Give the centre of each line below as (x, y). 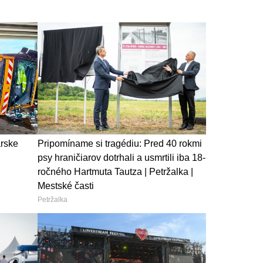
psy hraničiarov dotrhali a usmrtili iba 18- (121, 158)
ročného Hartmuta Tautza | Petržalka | (115, 172)
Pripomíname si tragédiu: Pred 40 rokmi (119, 144)
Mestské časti (65, 186)
